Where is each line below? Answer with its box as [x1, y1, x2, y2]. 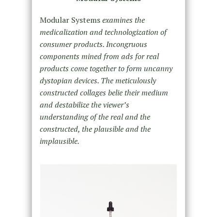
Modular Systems [39, 14, 102, 25]
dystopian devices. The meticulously [39, 75, 156, 86]
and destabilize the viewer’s [39, 99, 129, 110]
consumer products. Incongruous [39, 38, 147, 49]
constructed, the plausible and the [39, 123, 151, 134]
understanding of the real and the [39, 111, 150, 122]
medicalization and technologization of [39, 26, 167, 37]
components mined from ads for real [39, 50, 159, 62]
